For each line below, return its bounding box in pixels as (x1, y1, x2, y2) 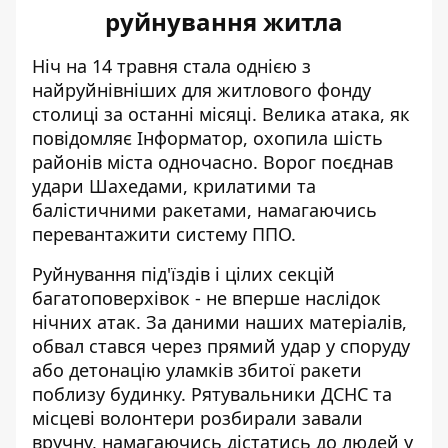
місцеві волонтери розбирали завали (32, 406, 363, 430)
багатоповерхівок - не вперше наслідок (32, 286, 381, 310)
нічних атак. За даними (32, 310, 245, 334)
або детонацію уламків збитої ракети (32, 358, 362, 382)
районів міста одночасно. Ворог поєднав (32, 150, 393, 174)
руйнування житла (105, 5, 343, 38)
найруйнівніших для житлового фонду (32, 78, 371, 102)
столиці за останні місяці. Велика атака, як (32, 102, 410, 126)
